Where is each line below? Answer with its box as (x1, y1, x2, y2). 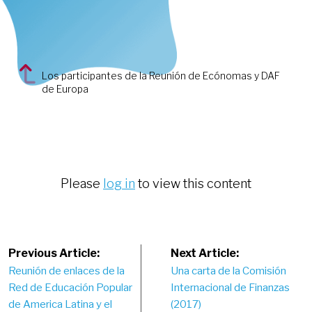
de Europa (42, 82, 88, 95)
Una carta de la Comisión (171, 264, 287, 277)
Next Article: (171, 246, 240, 260)
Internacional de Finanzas (171, 281, 290, 294)
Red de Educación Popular (8, 281, 132, 294)
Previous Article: (8, 246, 100, 260)
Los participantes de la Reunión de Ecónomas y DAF (42, 69, 280, 81)
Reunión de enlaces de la (8, 264, 125, 277)
